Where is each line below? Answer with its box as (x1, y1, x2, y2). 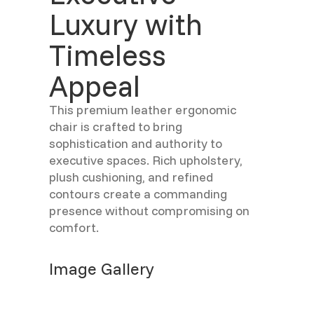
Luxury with (49, 6, 203, 43)
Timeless (49, 36, 166, 74)
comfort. (49, 219, 99, 236)
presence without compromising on (49, 203, 250, 219)
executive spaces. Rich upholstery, (49, 152, 243, 169)
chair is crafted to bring (49, 118, 182, 135)
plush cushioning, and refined (49, 169, 213, 186)
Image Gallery (49, 258, 154, 280)
